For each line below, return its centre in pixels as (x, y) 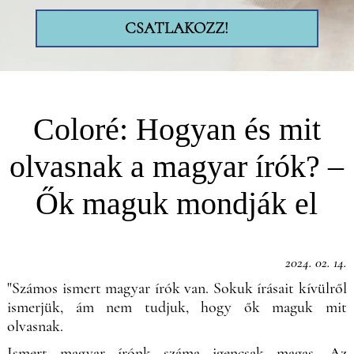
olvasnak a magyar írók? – (177, 166)
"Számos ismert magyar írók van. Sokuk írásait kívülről (177, 288)
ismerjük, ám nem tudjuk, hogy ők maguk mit (177, 307)
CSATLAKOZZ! (177, 28)
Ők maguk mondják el (177, 203)
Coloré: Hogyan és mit (177, 129)
